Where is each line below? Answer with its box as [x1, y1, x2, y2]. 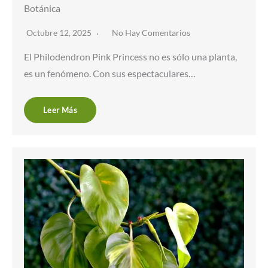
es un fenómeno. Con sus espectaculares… [24, 68, 196, 79]
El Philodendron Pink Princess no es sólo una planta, [24, 51, 237, 62]
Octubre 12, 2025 [26, 27, 93, 38]
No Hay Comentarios [112, 27, 190, 38]
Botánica [24, 2, 60, 14]
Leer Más [43, 105, 78, 115]
